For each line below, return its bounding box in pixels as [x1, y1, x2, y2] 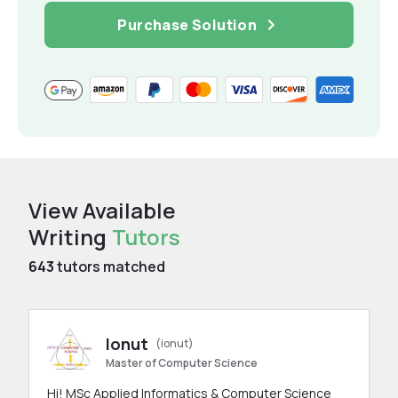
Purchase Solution [117, 15, 258, 35]
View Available [28, 195, 176, 225]
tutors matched [54, 257, 165, 276]
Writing [28, 222, 107, 251]
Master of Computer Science [106, 355, 258, 370]
